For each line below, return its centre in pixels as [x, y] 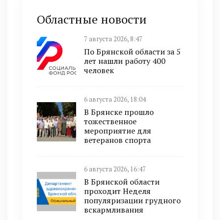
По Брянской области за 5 [132, 52]
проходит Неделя [117, 191]
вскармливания [114, 210]
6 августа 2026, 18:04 [115, 100]
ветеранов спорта [117, 140]
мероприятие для [118, 131]
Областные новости [92, 19]
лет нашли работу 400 [125, 61]
